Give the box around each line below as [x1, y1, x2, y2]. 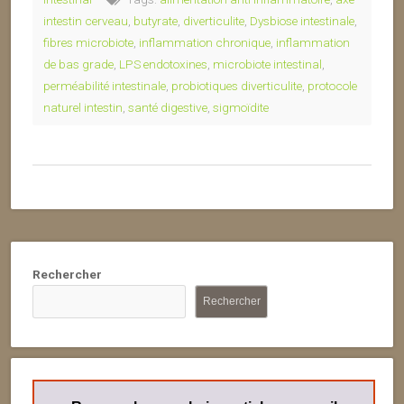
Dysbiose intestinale [250, 14, 354, 28]
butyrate [133, 14, 178, 28]
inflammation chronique [139, 35, 271, 50]
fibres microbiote [43, 35, 133, 50]
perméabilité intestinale [43, 78, 166, 93]
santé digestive [128, 100, 207, 115]
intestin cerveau [43, 14, 128, 28]
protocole [308, 78, 357, 93]
